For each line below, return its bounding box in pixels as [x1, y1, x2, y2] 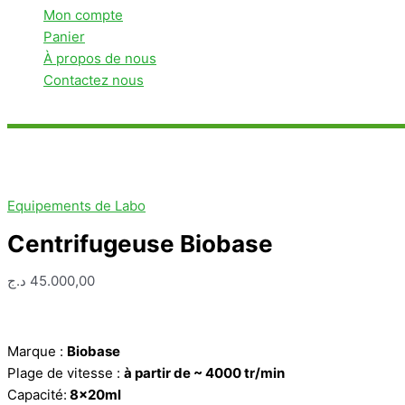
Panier [43, 28, 85, 46]
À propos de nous [43, 50, 156, 68]
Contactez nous [43, 71, 144, 89]
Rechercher [6, 104, 95, 124]
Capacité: [7, 385, 67, 403]
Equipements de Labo [7, 197, 146, 215]
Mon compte [43, 6, 123, 24]
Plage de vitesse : [7, 363, 124, 381]
